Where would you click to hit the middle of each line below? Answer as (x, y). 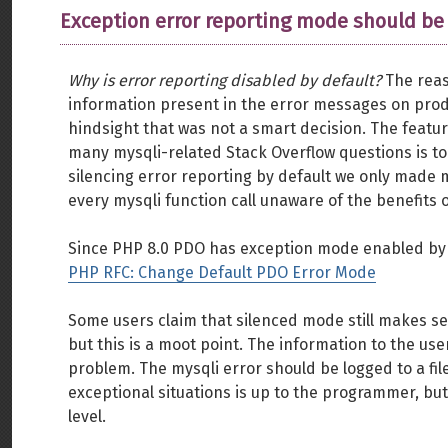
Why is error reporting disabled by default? (224, 80)
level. (87, 416)
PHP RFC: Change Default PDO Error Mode (222, 272)
